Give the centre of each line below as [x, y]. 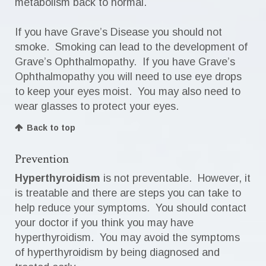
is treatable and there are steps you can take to [128, 193]
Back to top [51, 128]
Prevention [42, 159]
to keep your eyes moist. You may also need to [128, 91]
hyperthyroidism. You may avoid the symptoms [127, 237]
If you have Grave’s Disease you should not [118, 32]
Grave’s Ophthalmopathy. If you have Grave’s [125, 62]
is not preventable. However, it [177, 178]
